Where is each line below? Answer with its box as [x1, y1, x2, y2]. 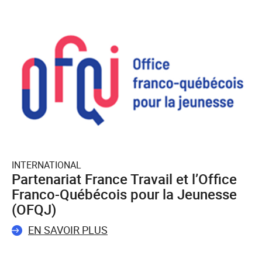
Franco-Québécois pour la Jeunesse [12, 185, 237, 204]
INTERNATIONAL [12, 158, 81, 172]
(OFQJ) [12, 200, 56, 219]
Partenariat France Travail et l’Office [12, 170, 237, 189]
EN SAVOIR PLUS [28, 223, 108, 237]
